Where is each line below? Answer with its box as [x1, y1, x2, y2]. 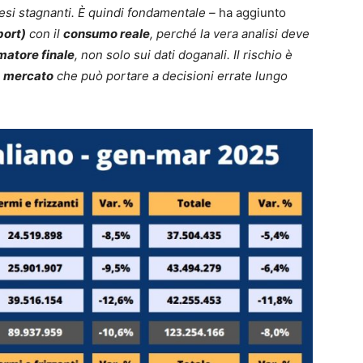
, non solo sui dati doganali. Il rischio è [75, 46, 293, 62]
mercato [3, 67, 53, 83]
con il [26, 25, 63, 41]
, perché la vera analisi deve [150, 25, 310, 41]
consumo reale [63, 25, 150, 41]
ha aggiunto [219, 4, 286, 20]
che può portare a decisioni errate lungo [53, 67, 288, 83]
